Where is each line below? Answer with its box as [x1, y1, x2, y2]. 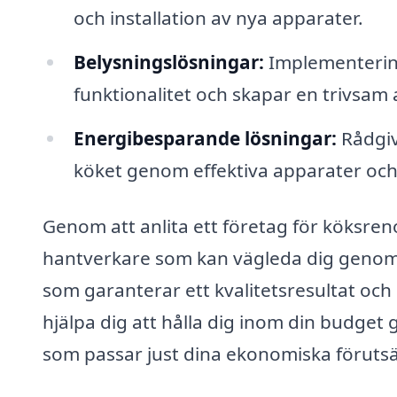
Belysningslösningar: [73, 49, 264, 74]
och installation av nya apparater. [73, 4, 363, 30]
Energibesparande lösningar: [73, 125, 337, 151]
